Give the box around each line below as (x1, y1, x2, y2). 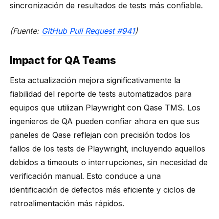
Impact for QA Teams (10, 54, 118, 66)
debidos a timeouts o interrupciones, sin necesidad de (10, 157, 208, 167)
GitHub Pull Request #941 (42, 25, 135, 36)
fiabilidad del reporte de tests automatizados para (10, 88, 192, 99)
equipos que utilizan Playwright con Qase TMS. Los (10, 102, 200, 112)
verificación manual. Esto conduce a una (10, 171, 161, 181)
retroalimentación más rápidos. (10, 198, 124, 208)
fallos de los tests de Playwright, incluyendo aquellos (10, 143, 205, 153)
